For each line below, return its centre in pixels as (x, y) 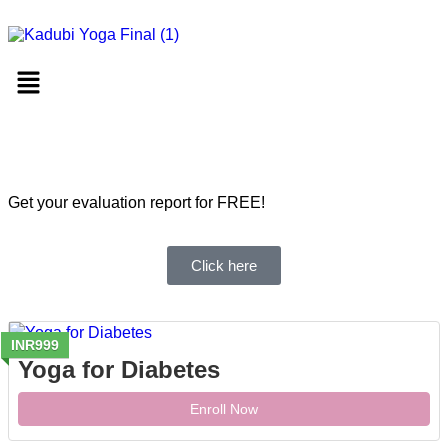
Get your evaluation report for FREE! (136, 203)
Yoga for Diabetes (119, 370)
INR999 (35, 345)
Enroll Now (224, 409)
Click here (224, 266)
